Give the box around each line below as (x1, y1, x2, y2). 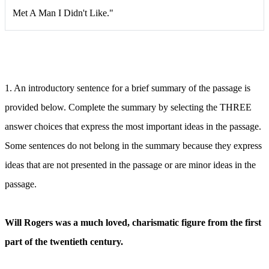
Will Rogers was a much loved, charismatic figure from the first (5, 217, 261, 228)
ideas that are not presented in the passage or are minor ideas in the (5, 159, 256, 170)
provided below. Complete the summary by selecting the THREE (5, 101, 252, 112)
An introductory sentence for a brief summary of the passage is (14, 82, 250, 93)
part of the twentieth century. (5, 236, 123, 247)
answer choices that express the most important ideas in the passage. (5, 121, 261, 131)
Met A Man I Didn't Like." (13, 7, 113, 18)
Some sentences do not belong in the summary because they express (5, 140, 262, 151)
